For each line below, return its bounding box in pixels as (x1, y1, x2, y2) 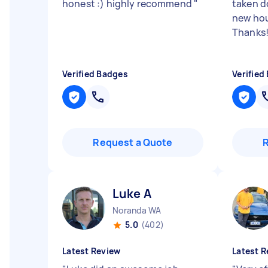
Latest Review (62, 245, 121, 257)
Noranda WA (112, 205, 162, 216)
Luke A (112, 185, 151, 202)
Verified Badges (62, 68, 128, 80)
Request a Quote (93, 136, 173, 149)
